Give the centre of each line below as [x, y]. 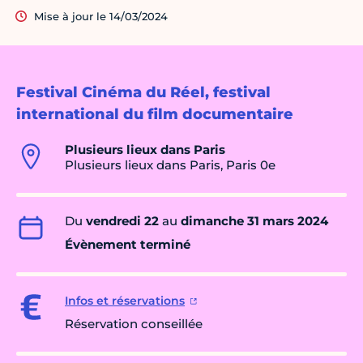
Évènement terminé [128, 245]
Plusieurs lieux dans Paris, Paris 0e [170, 165]
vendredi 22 [122, 221]
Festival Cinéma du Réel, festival [143, 93]
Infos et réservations [125, 301]
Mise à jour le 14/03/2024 [101, 17]
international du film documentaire [155, 115]
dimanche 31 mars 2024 [254, 221]
